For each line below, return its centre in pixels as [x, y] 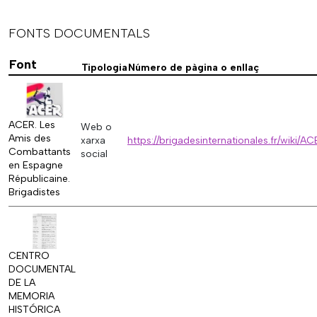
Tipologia [104, 68]
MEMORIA [31, 296]
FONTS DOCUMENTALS [79, 34]
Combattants [40, 152]
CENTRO [29, 256]
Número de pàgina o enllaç [194, 68]
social [94, 154]
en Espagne [36, 166]
